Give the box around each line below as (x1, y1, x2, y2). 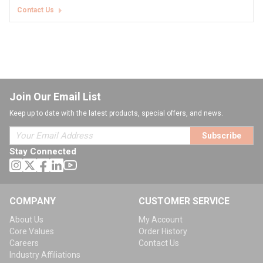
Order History (139, 227, 187, 237)
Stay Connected (9, 146, 76, 157)
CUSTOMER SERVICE (139, 195, 230, 207)
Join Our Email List (9, 90, 101, 103)
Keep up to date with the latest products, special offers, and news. (9, 109, 223, 118)
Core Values (9, 227, 54, 237)
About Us (9, 215, 43, 225)
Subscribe (202, 131, 241, 141)
